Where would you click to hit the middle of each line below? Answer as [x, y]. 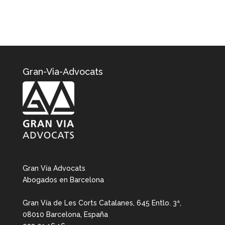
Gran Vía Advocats [54, 168]
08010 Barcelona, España [65, 215]
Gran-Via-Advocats [63, 72]
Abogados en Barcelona [63, 180]
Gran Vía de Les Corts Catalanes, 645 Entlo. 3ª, [102, 203]
